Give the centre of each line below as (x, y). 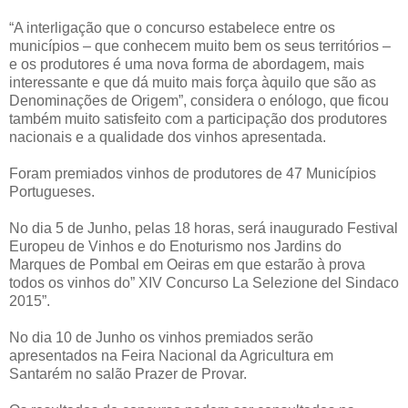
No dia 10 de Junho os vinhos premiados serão (161, 337)
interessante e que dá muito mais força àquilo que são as (193, 82)
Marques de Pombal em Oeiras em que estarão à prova (187, 264)
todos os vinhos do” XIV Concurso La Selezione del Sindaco (204, 282)
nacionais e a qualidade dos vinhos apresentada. (168, 137)
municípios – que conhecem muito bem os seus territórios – (200, 46)
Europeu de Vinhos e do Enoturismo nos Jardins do (175, 246)
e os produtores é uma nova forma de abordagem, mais (187, 64)
